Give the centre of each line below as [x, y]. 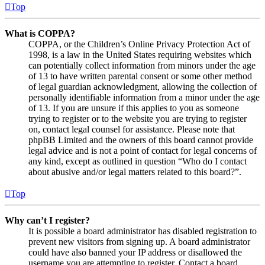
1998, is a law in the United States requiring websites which [140, 54]
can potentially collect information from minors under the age [142, 65]
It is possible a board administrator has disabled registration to [143, 231]
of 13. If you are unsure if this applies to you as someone [134, 108]
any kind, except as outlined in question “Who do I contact [138, 161]
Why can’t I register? [47, 220]
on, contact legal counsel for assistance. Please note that [132, 129]
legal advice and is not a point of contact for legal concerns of [143, 150]
